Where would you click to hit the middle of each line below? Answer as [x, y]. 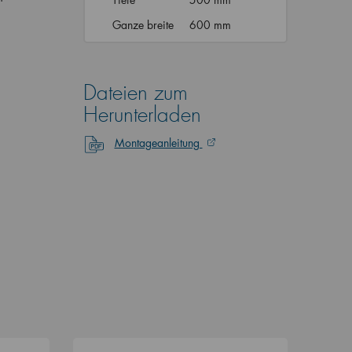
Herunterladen [142, 115]
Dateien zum [135, 93]
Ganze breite [143, 25]
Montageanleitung [158, 143]
